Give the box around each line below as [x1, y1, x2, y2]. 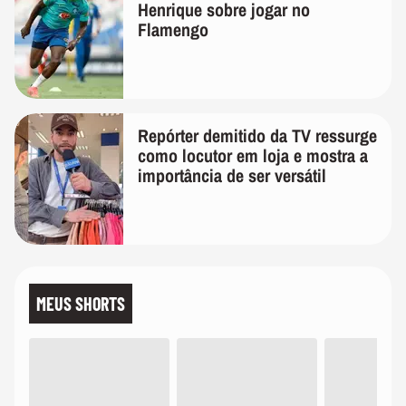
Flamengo [138, 17, 208, 42]
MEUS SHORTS [36, 293, 125, 314]
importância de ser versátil [138, 163, 326, 188]
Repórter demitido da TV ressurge [138, 123, 377, 148]
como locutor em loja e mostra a [138, 143, 368, 168]
